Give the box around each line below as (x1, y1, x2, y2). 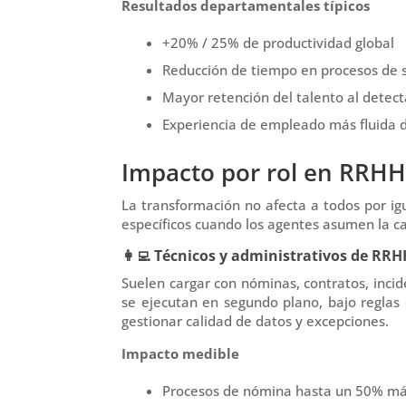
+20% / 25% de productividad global (162, 33, 395, 52)
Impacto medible (121, 343, 240, 362)
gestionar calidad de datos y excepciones (121, 311, 386, 330)
